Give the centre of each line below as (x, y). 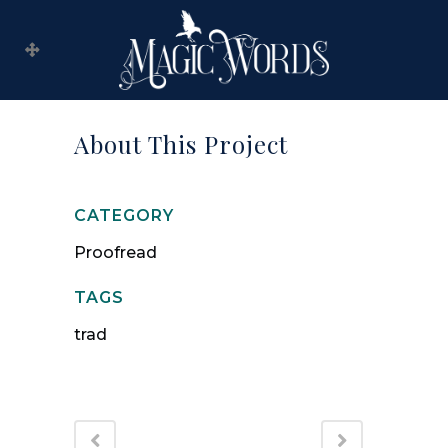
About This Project (181, 144)
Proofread (115, 252)
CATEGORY (124, 215)
